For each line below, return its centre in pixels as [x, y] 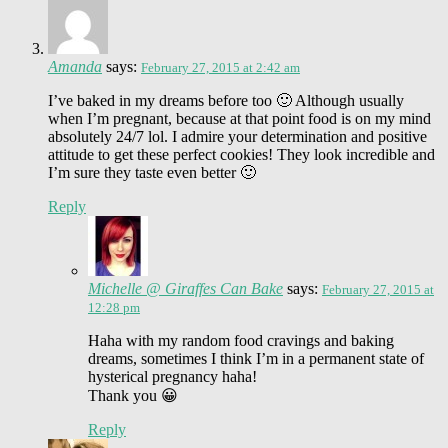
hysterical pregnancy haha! [172, 376]
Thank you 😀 [133, 395]
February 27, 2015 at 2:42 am [220, 67]
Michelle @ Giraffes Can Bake [185, 288]
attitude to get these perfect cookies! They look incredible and [241, 154]
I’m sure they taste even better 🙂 [152, 172]
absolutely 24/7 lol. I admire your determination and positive [237, 136]
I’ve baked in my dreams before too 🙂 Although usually [226, 100]
